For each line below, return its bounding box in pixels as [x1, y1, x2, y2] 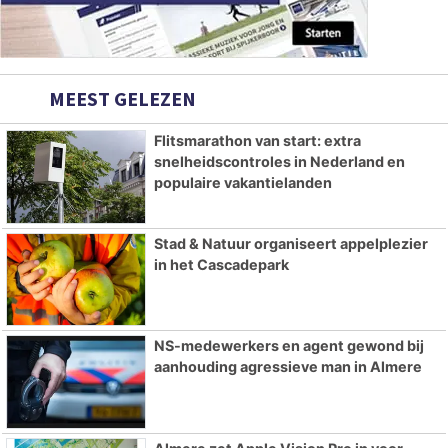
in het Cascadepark [153, 255, 289, 273]
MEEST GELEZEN [45, 85, 196, 111]
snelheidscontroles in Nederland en [153, 152, 405, 170]
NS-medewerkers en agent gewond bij [153, 337, 424, 355]
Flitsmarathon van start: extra [153, 131, 361, 149]
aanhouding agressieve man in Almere [153, 358, 422, 376]
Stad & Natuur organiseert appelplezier [153, 234, 428, 252]
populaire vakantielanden [153, 173, 332, 191]
